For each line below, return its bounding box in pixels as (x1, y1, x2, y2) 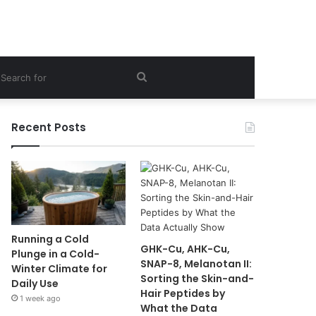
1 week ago (20, 293, 61, 304)
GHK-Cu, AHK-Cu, (140, 242, 230, 256)
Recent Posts (11, 120, 87, 135)
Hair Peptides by (140, 286, 225, 300)
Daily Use (11, 276, 59, 291)
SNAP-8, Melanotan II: (140, 257, 252, 271)
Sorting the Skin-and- (140, 272, 254, 286)
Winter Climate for (11, 262, 108, 276)
